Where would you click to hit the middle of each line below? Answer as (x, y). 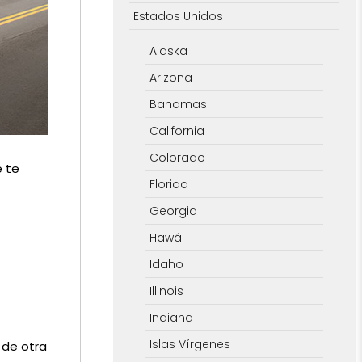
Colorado (177, 157)
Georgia (173, 210)
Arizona (170, 77)
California (177, 130)
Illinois (166, 290)
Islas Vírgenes (189, 344)
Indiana (171, 317)
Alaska (168, 51)
